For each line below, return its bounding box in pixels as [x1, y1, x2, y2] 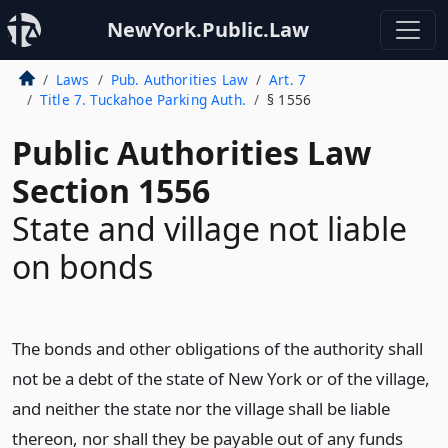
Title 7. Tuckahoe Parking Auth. [39, 90, 246, 109]
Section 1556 [12, 169, 210, 212]
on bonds [12, 245, 153, 288]
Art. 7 [269, 70, 307, 89]
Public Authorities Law [12, 131, 371, 174]
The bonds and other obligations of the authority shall [12, 337, 423, 360]
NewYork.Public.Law [107, 16, 309, 43]
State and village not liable [12, 207, 407, 250]
